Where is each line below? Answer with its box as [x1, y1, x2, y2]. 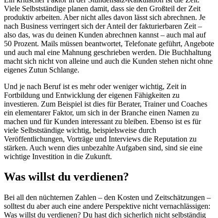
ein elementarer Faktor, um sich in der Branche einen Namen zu [4, 108, 199, 117]
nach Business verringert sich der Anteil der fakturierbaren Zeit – [4, 21, 202, 30]
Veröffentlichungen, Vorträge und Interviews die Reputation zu [4, 134, 197, 143]
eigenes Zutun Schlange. [4, 65, 79, 74]
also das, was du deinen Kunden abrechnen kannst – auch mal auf [4, 30, 206, 39]
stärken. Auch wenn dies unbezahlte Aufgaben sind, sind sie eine [4, 143, 202, 152]
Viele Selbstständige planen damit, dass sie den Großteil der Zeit [4, 4, 200, 13]
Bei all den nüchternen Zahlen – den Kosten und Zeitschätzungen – [4, 193, 211, 202]
